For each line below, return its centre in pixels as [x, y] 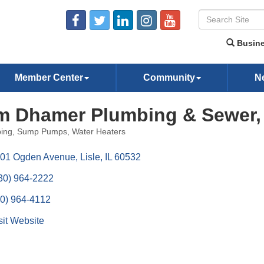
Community [169, 77]
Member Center [49, 77]
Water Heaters [98, 132]
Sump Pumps [42, 132]
